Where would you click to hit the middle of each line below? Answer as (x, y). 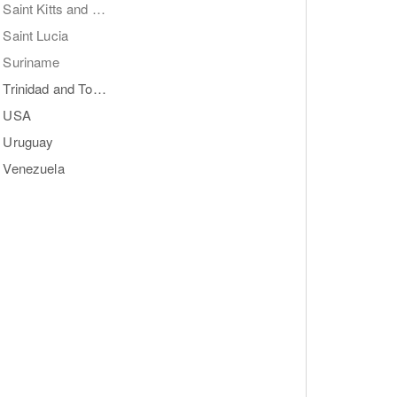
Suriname (31, 62)
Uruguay (28, 141)
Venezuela (34, 168)
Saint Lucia (36, 35)
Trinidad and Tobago (99, 88)
